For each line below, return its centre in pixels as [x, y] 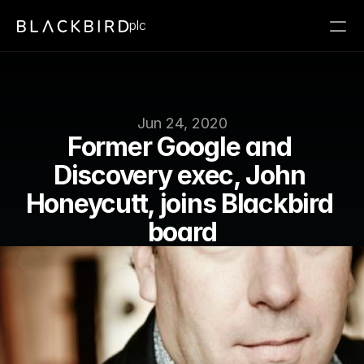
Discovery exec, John [179, 175]
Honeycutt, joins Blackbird [179, 204]
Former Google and [180, 147]
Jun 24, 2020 [182, 123]
